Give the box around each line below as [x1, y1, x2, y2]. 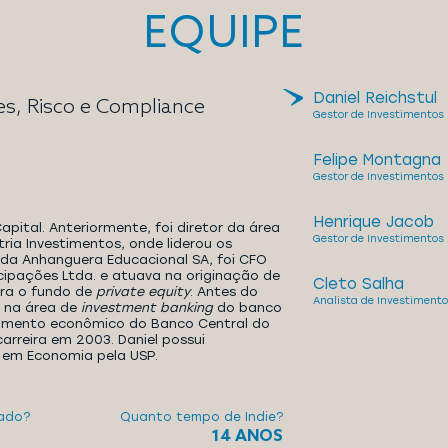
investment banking [81, 300, 213, 315]
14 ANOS [210, 425, 283, 445]
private [96, 284, 148, 299]
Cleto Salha [312, 275, 404, 293]
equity [148, 284, 190, 299]
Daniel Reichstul [312, 89, 437, 107]
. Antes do [190, 284, 258, 299]
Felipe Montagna [312, 151, 441, 169]
